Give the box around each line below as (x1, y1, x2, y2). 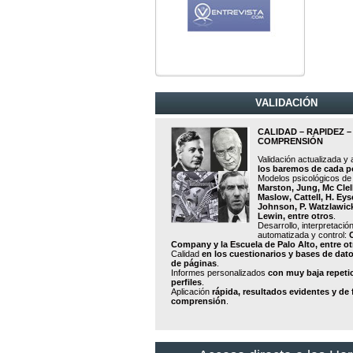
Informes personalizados (171, 268, 268, 277)
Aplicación (171, 287, 212, 296)
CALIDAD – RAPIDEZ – (258, 127, 351, 136)
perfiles (171, 277, 202, 287)
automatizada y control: (258, 230, 349, 240)
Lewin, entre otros (258, 211, 333, 221)
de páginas (171, 258, 217, 268)
